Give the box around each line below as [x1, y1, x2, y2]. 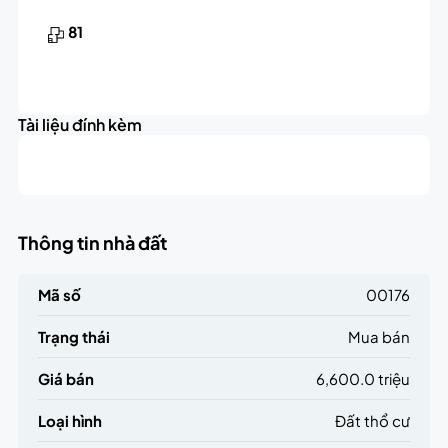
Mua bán [348, 326, 411, 346]
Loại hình [37, 410, 102, 430]
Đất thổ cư [335, 410, 411, 430]
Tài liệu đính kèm [17, 113, 142, 135]
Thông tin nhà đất [17, 230, 167, 254]
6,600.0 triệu [316, 368, 411, 388]
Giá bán [37, 368, 94, 388]
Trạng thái [37, 326, 110, 346]
